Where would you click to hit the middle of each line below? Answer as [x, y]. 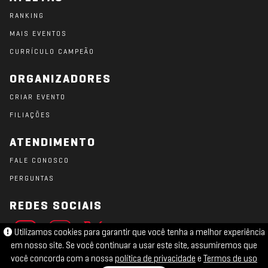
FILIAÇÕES [30, 116]
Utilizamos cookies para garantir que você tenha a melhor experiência [138, 233]
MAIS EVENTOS [38, 34]
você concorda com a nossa [63, 259]
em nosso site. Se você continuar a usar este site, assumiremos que [134, 246]
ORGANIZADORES [60, 80]
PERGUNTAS [32, 179]
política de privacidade [155, 259]
